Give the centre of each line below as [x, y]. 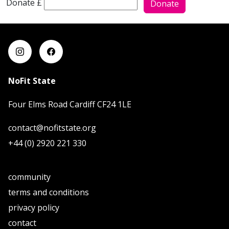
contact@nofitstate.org [52, 128]
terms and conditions [49, 192]
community [29, 177]
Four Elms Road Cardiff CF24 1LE [70, 104]
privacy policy [34, 208]
